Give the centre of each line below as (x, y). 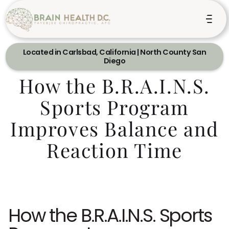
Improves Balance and (114, 127)
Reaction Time (114, 149)
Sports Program (114, 106)
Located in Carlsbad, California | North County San (114, 52)
